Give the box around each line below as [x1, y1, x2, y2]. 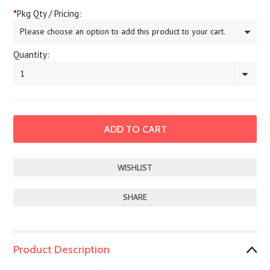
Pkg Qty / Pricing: [17, 8, 82, 19]
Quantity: [13, 49, 50, 60]
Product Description [13, 243, 110, 256]
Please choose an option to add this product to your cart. [20, 26, 226, 37]
